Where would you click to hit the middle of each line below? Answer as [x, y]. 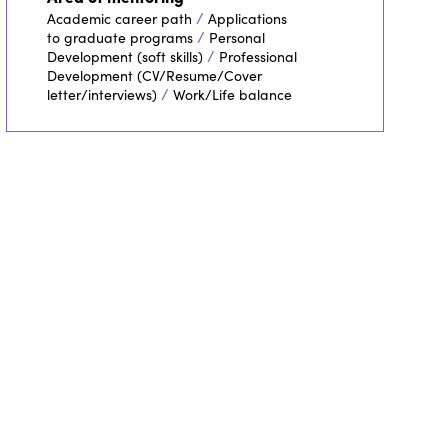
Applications [247, 18]
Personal [236, 37]
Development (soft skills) [124, 56]
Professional [257, 56]
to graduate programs [119, 37]
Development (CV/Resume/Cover [154, 75]
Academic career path [119, 18]
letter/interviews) [101, 94]
